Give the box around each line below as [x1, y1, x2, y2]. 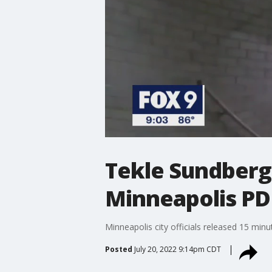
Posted [104, 243, 132, 254]
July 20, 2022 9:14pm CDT [134, 243, 221, 254]
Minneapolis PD [104, 183, 270, 213]
